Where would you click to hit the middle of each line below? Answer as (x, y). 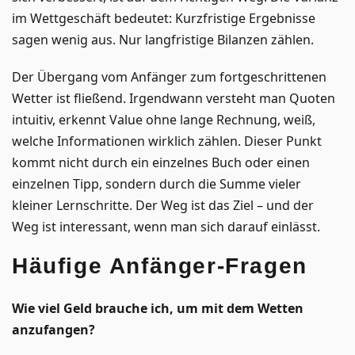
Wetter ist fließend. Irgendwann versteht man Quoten (174, 98)
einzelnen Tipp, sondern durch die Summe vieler (157, 183)
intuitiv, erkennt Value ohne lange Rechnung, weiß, (164, 119)
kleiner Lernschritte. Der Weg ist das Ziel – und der (163, 205)
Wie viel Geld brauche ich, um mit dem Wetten (158, 308)
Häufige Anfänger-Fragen (160, 265)
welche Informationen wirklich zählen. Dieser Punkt (167, 141)
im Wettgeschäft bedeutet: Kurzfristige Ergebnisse (164, 18)
